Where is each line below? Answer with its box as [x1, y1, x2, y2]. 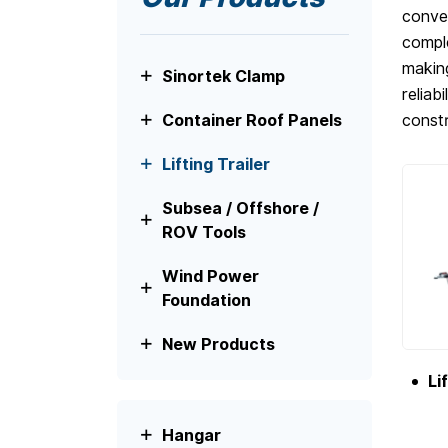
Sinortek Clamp [162, 67, 286, 87]
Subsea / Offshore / [162, 199, 320, 219]
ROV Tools [162, 223, 247, 243]
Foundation [162, 291, 252, 311]
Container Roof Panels [162, 111, 343, 131]
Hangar [162, 425, 222, 445]
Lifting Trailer [162, 155, 271, 175]
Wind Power [162, 267, 260, 287]
